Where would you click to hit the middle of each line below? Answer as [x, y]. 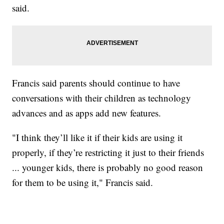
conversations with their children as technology [102, 98]
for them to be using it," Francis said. [83, 182]
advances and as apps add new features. [87, 113]
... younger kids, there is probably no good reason [108, 167]
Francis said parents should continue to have [96, 83]
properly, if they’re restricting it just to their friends [108, 152]
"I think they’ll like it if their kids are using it [97, 137]
